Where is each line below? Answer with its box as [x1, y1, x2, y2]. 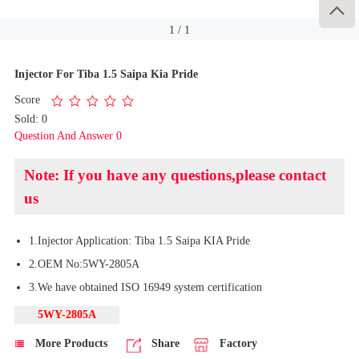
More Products [31, 336, 107, 349]
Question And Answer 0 [14, 128, 122, 142]
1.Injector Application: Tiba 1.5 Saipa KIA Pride [28, 233, 250, 247]
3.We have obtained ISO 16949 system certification [28, 280, 262, 293]
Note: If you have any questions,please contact [23, 166, 326, 184]
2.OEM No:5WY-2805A [28, 256, 139, 270]
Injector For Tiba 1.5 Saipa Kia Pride [14, 67, 198, 80]
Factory [219, 336, 257, 349]
